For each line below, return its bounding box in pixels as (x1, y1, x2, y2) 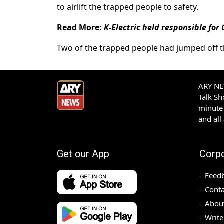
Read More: (57, 22, 104, 33)
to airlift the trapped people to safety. (57, 1, 198, 13)
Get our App (57, 148, 109, 160)
